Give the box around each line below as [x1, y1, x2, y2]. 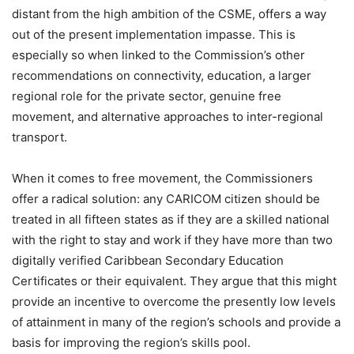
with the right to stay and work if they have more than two [12, 232, 333, 247]
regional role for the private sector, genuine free [12, 88, 281, 104]
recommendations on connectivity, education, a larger [12, 67, 311, 83]
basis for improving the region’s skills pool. [12, 334, 250, 350]
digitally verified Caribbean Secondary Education [12, 252, 284, 268]
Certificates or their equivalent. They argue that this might [12, 273, 337, 288]
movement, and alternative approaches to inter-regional [12, 108, 323, 124]
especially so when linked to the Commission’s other [12, 47, 305, 62]
